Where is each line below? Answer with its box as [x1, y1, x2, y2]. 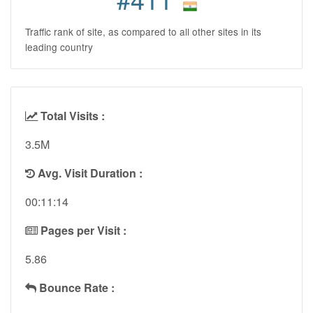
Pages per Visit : [41, 222, 126, 239]
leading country [25, 40, 93, 54]
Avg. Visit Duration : [38, 165, 143, 182]
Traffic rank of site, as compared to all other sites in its [25, 24, 261, 39]
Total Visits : [38, 108, 105, 124]
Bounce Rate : [39, 279, 115, 296]
